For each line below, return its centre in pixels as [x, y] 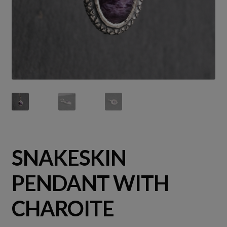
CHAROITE [63, 208]
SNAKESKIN [69, 157]
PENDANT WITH [90, 183]
